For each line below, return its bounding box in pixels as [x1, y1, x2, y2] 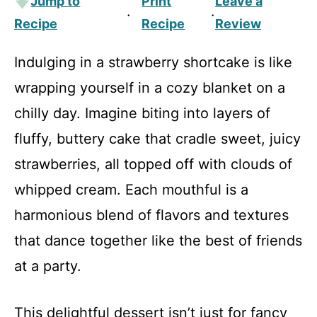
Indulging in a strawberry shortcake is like [14, 54, 292, 71]
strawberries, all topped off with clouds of [14, 156, 292, 173]
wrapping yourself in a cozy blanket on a [14, 79, 285, 96]
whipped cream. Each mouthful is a [14, 181, 248, 198]
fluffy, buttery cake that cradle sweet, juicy [14, 130, 301, 147]
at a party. [14, 258, 81, 275]
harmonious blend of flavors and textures [14, 207, 289, 224]
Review [214, 16, 261, 31]
